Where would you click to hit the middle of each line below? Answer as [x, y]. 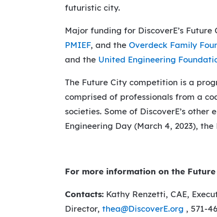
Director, [84, 209]
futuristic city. [93, 8]
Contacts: [85, 194]
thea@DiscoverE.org [143, 209]
